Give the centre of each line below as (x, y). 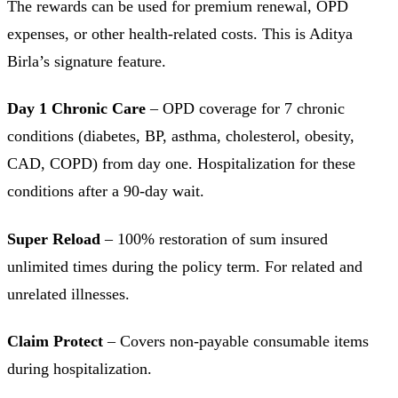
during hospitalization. (80, 369)
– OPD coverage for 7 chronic (245, 109)
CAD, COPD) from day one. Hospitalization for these (181, 164)
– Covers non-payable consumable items (236, 342)
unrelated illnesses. (68, 294)
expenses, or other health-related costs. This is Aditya (180, 33)
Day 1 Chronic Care (76, 109)
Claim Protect (55, 342)
